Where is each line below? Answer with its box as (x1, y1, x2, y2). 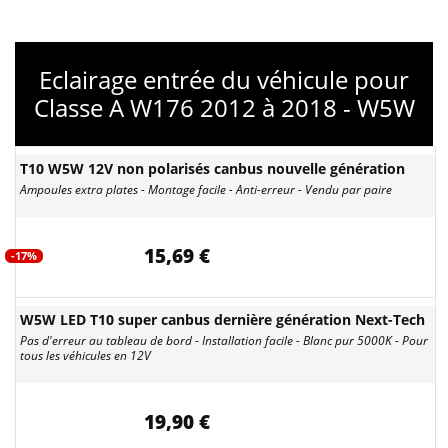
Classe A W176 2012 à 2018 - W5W (33, 91, 415, 124)
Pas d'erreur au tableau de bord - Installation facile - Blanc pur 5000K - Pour (20, 332, 428, 349)
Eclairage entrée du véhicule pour (39, 63, 409, 96)
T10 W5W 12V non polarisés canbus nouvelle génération (20, 159, 405, 178)
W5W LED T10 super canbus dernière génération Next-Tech (20, 310, 425, 329)
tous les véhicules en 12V (20, 347, 151, 364)
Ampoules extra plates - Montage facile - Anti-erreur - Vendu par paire (20, 181, 392, 198)
